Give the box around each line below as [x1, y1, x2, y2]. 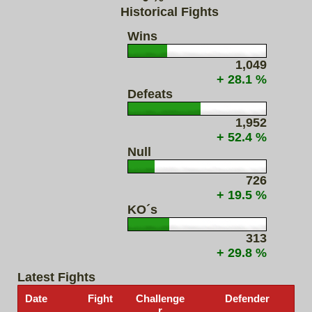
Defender [225, 292, 270, 305]
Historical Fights [120, 5, 219, 19]
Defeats [127, 87, 173, 102]
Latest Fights [17, 270, 95, 285]
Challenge [136, 292, 185, 305]
